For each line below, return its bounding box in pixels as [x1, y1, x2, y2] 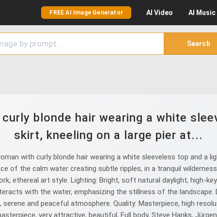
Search [186, 40, 210, 47]
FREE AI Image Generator [49, 9, 123, 16]
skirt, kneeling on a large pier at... [14, 128, 203, 142]
